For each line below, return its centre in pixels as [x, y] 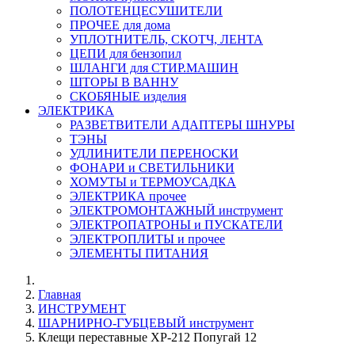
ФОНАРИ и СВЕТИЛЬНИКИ [152, 167]
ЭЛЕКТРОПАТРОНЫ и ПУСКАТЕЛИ [176, 224]
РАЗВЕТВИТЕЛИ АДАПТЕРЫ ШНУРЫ [182, 124]
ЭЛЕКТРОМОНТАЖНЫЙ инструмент [176, 210]
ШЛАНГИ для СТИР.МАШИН [154, 67]
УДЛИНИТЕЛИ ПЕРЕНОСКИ [154, 153]
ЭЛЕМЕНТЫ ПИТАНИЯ [139, 253]
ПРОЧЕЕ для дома [120, 25]
